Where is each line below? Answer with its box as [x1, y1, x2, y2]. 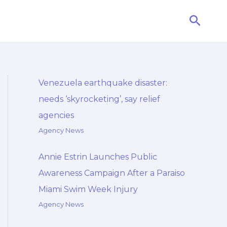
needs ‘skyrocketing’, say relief [39, 94, 160, 104]
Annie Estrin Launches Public [39, 152, 157, 162]
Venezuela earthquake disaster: [39, 78, 167, 88]
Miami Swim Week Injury [39, 184, 138, 194]
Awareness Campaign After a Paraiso [39, 168, 185, 178]
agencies [39, 110, 74, 120]
